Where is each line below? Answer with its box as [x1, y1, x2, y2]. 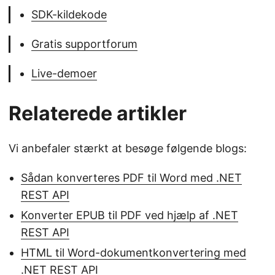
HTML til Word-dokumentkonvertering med [21, 246, 246, 259]
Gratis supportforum [31, 37, 137, 50]
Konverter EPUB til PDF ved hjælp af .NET [21, 209, 238, 222]
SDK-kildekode [31, 8, 107, 21]
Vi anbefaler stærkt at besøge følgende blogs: [9, 142, 247, 155]
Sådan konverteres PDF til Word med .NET [21, 171, 242, 184]
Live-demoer [31, 67, 97, 80]
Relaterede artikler [9, 101, 187, 125]
